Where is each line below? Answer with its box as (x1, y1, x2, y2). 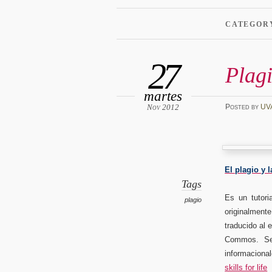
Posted (225, 103, 251, 112)
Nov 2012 (147, 102, 179, 112)
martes (144, 87, 182, 104)
